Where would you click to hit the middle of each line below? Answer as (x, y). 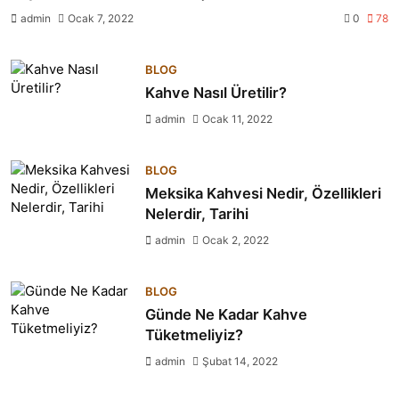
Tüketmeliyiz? (195, 335)
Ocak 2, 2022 (236, 240)
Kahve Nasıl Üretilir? (216, 93)
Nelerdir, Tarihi (197, 214)
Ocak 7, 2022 (101, 18)
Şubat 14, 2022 (240, 361)
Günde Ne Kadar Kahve (227, 314)
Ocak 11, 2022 (238, 119)
